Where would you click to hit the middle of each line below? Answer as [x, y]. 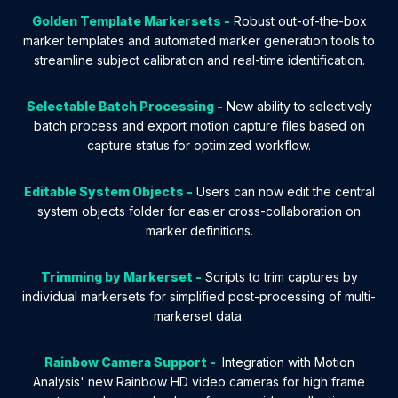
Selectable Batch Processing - [124, 107]
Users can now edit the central [283, 192]
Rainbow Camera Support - [131, 362]
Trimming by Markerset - [121, 277]
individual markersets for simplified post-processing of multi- [199, 297]
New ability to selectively [297, 107]
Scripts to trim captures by [279, 277]
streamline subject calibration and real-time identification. [199, 60]
